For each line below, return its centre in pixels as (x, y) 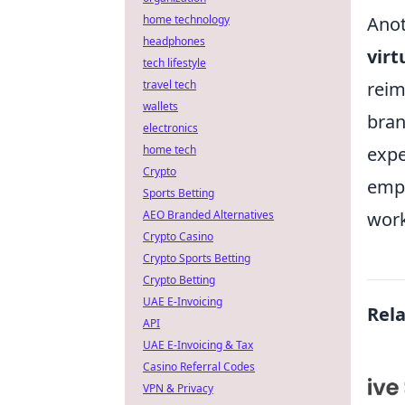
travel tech (170, 85)
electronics (170, 128)
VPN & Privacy (178, 388)
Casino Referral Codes (199, 367)
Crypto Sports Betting (197, 258)
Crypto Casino (178, 236)
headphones (174, 41)
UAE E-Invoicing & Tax (198, 345)
